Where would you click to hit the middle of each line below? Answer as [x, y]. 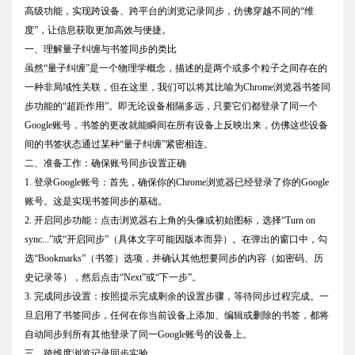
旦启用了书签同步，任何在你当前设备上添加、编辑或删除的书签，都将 [177, 316]
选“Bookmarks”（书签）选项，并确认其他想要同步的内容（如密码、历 [174, 259]
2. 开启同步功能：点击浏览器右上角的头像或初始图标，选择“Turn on [170, 221]
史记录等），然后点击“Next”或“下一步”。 [113, 278]
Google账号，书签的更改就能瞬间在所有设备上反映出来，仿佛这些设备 [176, 126]
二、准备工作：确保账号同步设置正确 [105, 164]
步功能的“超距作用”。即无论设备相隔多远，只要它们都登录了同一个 [171, 107]
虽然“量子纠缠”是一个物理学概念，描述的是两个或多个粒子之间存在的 [176, 69]
